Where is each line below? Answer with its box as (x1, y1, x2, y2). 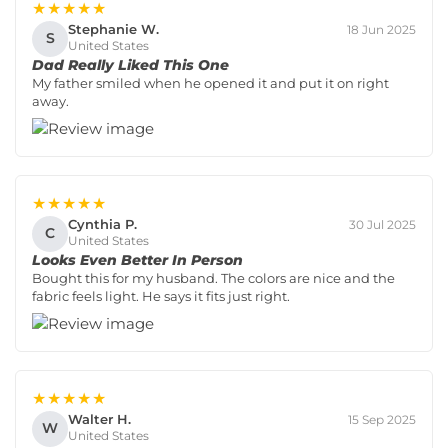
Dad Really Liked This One (32, 55, 229, 74)
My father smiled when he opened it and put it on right (32, 74, 389, 91)
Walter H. (68, 411, 131, 428)
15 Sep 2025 (348, 411, 416, 427)
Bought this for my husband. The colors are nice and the (32, 269, 395, 286)
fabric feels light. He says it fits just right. (32, 287, 290, 304)
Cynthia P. (68, 216, 137, 233)
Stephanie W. (68, 21, 159, 38)
